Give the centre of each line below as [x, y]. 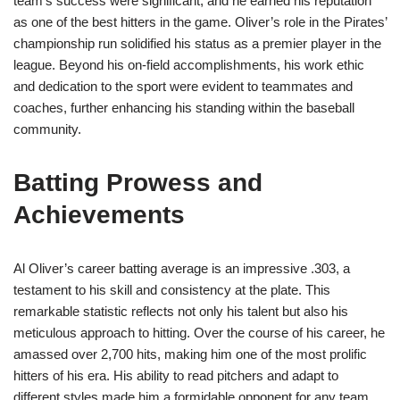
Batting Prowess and [138, 183]
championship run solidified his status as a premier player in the [197, 44]
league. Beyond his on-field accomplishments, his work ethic [189, 65]
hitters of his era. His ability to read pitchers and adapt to [176, 376]
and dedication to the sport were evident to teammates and [183, 87]
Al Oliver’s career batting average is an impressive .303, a [182, 269]
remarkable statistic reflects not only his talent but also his [181, 312]
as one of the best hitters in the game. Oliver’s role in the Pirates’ [200, 22]
